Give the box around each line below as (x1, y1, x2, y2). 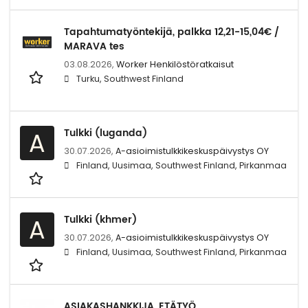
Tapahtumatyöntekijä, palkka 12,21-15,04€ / (64, 23, 279, 40)
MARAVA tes (64, 38, 124, 54)
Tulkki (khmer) (64, 211, 137, 228)
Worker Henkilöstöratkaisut (116, 58, 234, 70)
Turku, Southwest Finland (76, 72, 184, 85)
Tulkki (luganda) (64, 124, 147, 141)
